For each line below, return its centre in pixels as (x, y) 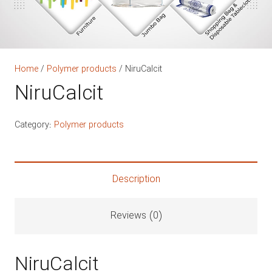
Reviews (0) (136, 216)
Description (136, 179)
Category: (34, 125)
